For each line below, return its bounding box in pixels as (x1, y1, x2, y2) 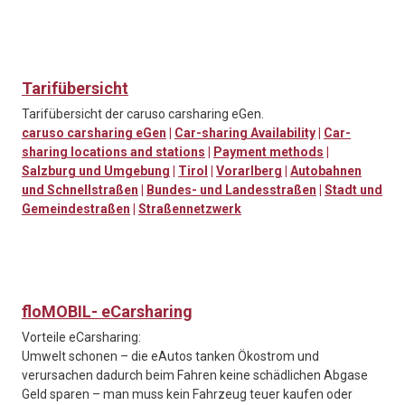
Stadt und (325, 183, 382, 198)
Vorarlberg (216, 164, 282, 179)
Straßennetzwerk (138, 202, 241, 217)
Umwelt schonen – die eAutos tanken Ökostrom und (22, 349, 319, 364)
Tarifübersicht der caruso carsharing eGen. (22, 107, 264, 122)
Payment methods (213, 145, 324, 160)
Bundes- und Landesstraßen (146, 183, 316, 198)
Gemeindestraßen (22, 202, 130, 217)
